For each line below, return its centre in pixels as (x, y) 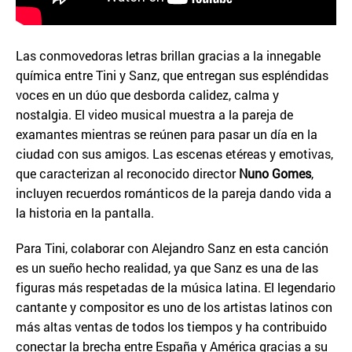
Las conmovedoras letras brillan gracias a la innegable (168, 55)
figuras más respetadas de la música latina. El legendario (176, 287)
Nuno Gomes (275, 173)
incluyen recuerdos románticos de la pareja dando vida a (174, 193)
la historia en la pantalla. (85, 213)
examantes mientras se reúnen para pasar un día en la (167, 134)
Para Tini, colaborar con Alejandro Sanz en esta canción (172, 248)
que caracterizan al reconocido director (127, 173)
